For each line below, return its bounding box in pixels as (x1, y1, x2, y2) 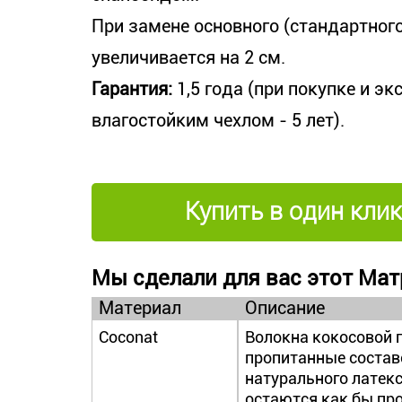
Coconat (99, 328, 158, 346)
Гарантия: (92, 78, 177, 100)
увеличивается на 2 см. (92, 47, 285, 68)
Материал (99, 297, 181, 319)
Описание (245, 297, 326, 319)
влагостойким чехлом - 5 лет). (92, 109, 345, 131)
